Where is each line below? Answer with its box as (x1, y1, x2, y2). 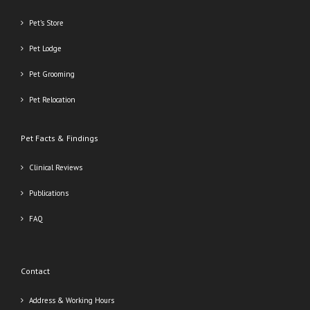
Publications (29, 188, 69, 199)
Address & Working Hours (29, 295, 114, 306)
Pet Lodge (29, 44, 62, 54)
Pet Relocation (29, 95, 75, 105)
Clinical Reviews (29, 163, 82, 173)
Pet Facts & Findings (21, 133, 98, 144)
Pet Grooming (29, 69, 75, 80)
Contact (21, 266, 50, 277)
